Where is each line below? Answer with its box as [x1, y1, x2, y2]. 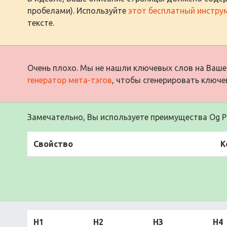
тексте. [27, 18, 54, 27]
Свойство [33, 139, 73, 148]
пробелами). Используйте [27, 6, 128, 15]
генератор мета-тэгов [27, 75, 112, 85]
